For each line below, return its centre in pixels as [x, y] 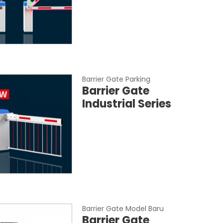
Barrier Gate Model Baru [123, 209]
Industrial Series [127, 104]
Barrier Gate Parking [116, 79]
